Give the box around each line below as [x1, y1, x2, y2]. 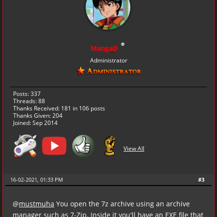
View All [124, 144, 144, 153]
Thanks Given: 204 [13, 111, 62, 120]
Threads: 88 [13, 96, 45, 105]
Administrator [90, 56, 127, 64]
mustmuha [19, 199, 54, 208]
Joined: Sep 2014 [13, 118, 58, 127]
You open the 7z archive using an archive [54, 199, 190, 208]
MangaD [90, 43, 118, 53]
